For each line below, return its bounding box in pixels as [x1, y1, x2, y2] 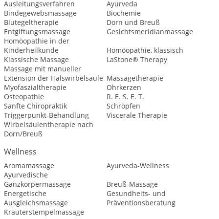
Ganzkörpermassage [4, 179, 71, 189]
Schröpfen [106, 101, 140, 110]
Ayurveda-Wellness [106, 161, 169, 170]
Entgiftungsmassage [4, 27, 70, 36]
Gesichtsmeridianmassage [106, 27, 193, 36]
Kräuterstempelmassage [4, 207, 84, 217]
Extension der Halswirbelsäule [4, 73, 103, 83]
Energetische [4, 189, 46, 198]
